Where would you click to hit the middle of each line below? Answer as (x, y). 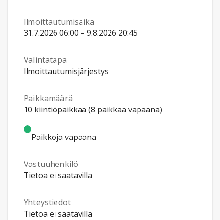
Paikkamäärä (48, 98)
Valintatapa (45, 60)
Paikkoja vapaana (64, 137)
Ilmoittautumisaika (59, 22)
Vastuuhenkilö (51, 164)
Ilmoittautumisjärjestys (66, 71)
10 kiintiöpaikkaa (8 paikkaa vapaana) (93, 110)
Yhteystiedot (47, 202)
